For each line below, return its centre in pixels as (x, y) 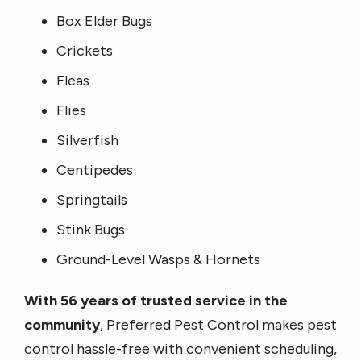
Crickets (85, 51)
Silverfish (87, 140)
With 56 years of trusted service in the (156, 301)
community (62, 325)
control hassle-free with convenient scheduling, (180, 349)
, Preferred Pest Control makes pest (218, 325)
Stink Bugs (91, 230)
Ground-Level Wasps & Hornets (158, 259)
